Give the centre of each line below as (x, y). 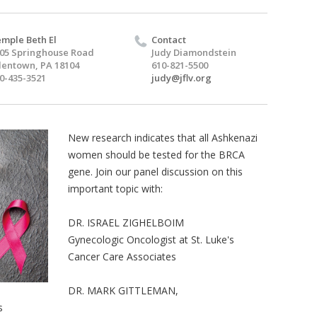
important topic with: (115, 189)
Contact (169, 40)
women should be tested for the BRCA (156, 155)
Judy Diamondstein (194, 53)
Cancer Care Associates (122, 257)
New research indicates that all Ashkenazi (162, 138)
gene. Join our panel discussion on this (155, 172)
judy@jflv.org (181, 78)
